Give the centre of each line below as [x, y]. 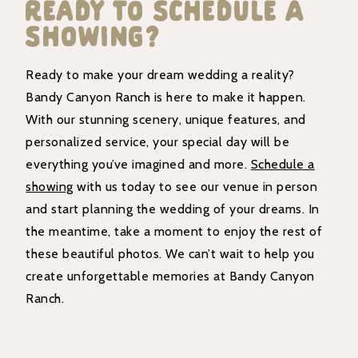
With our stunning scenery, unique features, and [166, 119]
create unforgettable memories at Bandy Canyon [170, 276]
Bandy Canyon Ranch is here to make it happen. [166, 97]
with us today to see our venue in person [195, 186]
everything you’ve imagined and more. [138, 164]
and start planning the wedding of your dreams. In [173, 209]
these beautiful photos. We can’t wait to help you [170, 253]
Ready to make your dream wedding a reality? [160, 74]
